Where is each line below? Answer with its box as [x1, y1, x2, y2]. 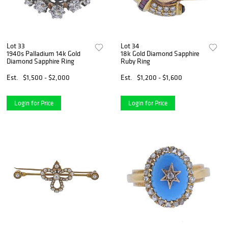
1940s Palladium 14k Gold [7, 49, 80, 59]
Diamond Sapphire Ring [7, 56, 74, 66]
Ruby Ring [121, 56, 151, 66]
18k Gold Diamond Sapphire [121, 49, 200, 59]
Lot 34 [121, 41, 140, 51]
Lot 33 [7, 41, 25, 51]
